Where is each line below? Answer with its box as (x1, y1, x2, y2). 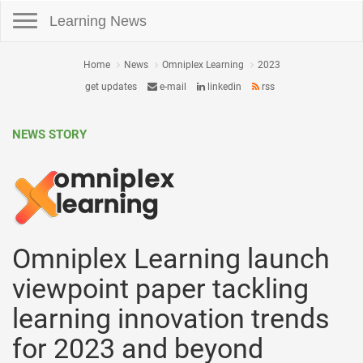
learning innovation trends (12, 302, 330, 335)
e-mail (156, 81, 186, 92)
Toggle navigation (12, 2, 66, 15)
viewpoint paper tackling (12, 272, 309, 305)
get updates (84, 81, 137, 92)
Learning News (49, 13, 147, 29)
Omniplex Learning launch (12, 242, 330, 275)
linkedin (204, 81, 241, 92)
